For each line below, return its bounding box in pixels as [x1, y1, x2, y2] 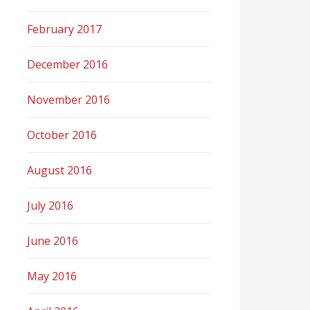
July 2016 [27, 198, 74, 213]
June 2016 [27, 233, 79, 248]
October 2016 [27, 127, 98, 143]
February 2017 [27, 21, 102, 37]
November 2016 [27, 92, 111, 107]
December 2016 [27, 57, 109, 72]
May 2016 [27, 268, 77, 284]
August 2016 [27, 163, 93, 178]
